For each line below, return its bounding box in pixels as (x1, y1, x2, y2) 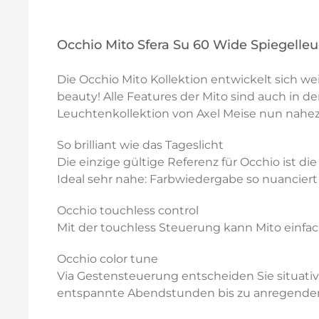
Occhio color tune (57, 252, 158, 266)
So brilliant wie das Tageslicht (57, 138, 224, 152)
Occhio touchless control (57, 204, 199, 217)
